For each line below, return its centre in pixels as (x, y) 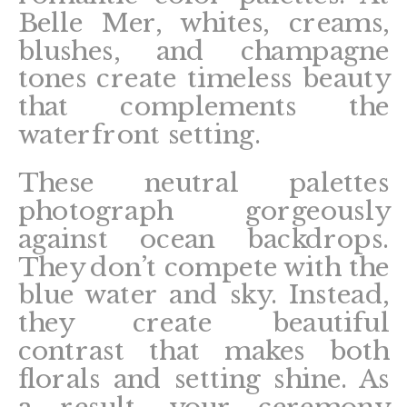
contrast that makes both (203, 351)
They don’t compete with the (203, 267)
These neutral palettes (203, 183)
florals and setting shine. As (203, 379)
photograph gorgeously (203, 211)
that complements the (203, 107)
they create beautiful (203, 323)
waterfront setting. (139, 134)
